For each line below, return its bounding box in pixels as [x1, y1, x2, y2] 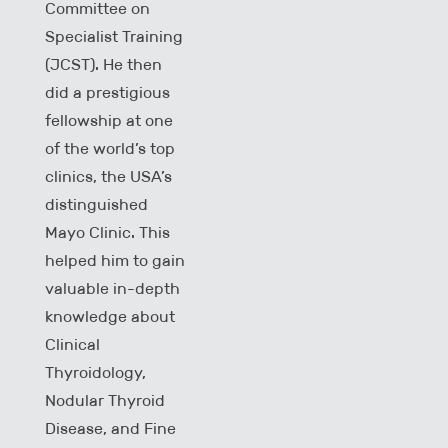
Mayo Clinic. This [45, 222, 170, 242]
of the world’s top [45, 138, 175, 158]
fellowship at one [45, 110, 173, 130]
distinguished [45, 194, 148, 214]
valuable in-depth [45, 278, 180, 298]
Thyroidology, [45, 362, 146, 382]
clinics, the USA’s [45, 166, 172, 186]
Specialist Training [45, 26, 183, 46]
